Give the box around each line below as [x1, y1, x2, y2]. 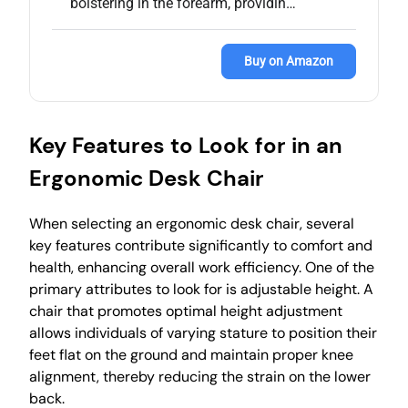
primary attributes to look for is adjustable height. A [29, 279, 373, 299]
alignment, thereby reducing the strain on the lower [29, 366, 371, 386]
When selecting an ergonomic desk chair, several [29, 213, 354, 233]
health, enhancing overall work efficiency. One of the [29, 257, 374, 277]
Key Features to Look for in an [29, 130, 342, 159]
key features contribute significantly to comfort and [29, 235, 372, 255]
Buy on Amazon [244, 53, 333, 68]
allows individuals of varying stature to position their [29, 322, 377, 342]
